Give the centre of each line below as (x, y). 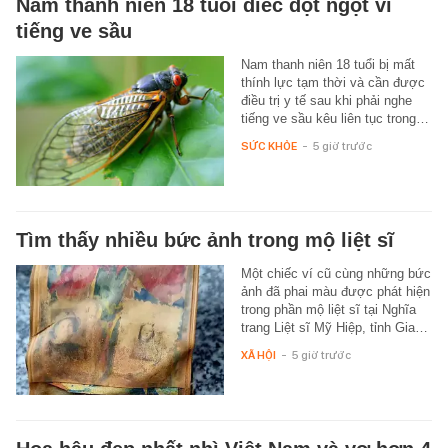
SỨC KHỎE (268, 145)
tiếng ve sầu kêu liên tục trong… (334, 118)
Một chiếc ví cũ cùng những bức (335, 273)
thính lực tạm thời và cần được (332, 82)
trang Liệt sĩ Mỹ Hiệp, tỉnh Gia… (334, 327)
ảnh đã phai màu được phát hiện (335, 291)
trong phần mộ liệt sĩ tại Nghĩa (328, 309)
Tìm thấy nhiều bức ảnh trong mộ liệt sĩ (205, 239)
